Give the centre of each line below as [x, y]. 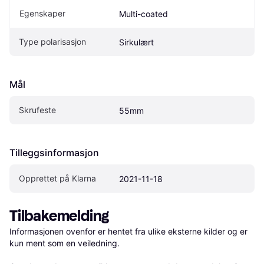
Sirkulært [136, 42]
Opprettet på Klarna [57, 178]
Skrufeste [37, 110]
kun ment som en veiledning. [65, 243]
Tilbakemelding [60, 216]
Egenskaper [42, 13]
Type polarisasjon [52, 41]
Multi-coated [143, 14]
